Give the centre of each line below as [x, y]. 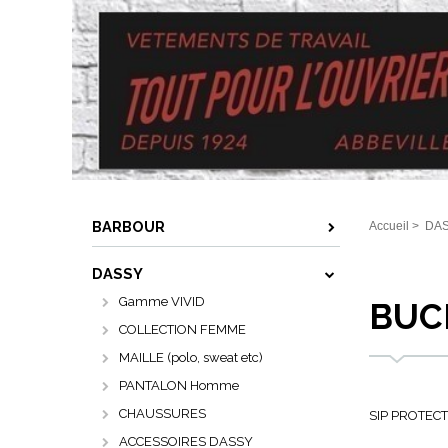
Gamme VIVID [162, 301]
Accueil [388, 226]
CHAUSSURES [162, 413]
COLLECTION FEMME [182, 329]
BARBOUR [128, 226]
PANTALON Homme [179, 385]
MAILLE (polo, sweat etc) [191, 357]
